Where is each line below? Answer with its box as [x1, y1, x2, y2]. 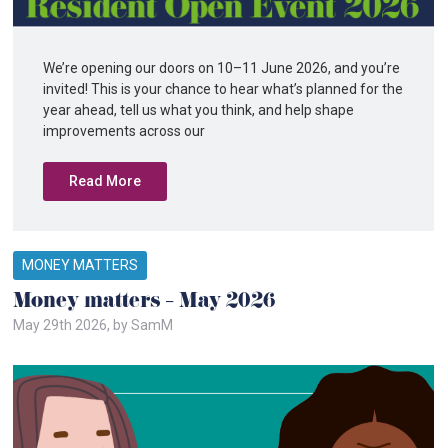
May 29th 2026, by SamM [13, 317, 174, 333]
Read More [69, 173, 142, 189]
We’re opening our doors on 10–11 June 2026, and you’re [43, 60, 401, 76]
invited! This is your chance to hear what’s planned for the [43, 81, 404, 97]
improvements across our [43, 123, 206, 139]
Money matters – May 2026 [13, 287, 276, 319]
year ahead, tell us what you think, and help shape [43, 102, 355, 118]
